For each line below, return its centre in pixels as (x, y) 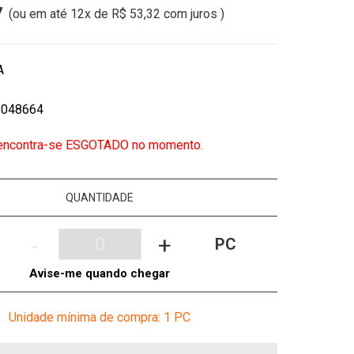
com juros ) (192, 13)
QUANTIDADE (100, 198)
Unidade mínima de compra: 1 (91, 317)
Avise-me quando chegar (100, 273)
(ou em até (40, 13)
